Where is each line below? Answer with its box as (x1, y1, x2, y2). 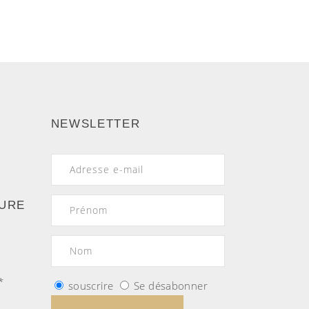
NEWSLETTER (50, 117, 141, 131)
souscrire (68, 279, 114, 293)
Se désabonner (134, 279, 208, 293)
